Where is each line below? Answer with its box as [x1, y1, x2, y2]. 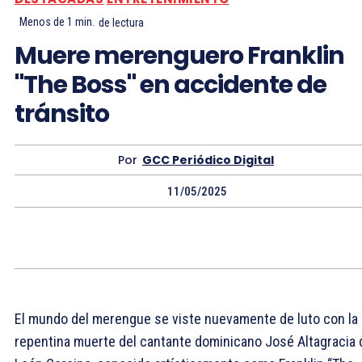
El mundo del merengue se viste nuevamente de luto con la [15, 309, 358, 327]
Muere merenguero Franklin [15, 38, 344, 73]
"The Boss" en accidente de [15, 67, 326, 102]
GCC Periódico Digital [142, 151, 274, 168]
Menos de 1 [19, 15, 73, 29]
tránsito [15, 96, 109, 131]
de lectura [99, 15, 144, 29]
